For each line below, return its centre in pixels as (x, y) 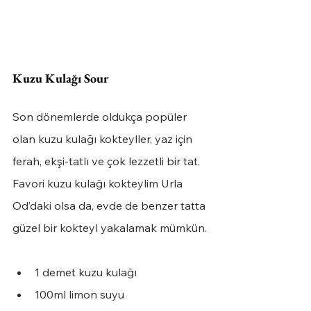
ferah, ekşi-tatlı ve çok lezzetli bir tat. (108, 161)
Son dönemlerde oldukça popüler (101, 117)
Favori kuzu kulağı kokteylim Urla (99, 184)
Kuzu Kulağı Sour (60, 78)
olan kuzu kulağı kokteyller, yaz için (104, 139)
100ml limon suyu (79, 295)
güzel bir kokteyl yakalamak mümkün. (110, 228)
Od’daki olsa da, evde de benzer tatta (110, 206)
